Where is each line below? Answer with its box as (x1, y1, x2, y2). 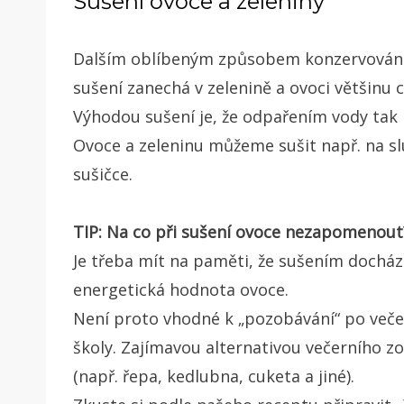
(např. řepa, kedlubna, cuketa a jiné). (73, 364, 354, 387)
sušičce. (73, 162, 133, 185)
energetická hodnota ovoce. (73, 278, 289, 300)
